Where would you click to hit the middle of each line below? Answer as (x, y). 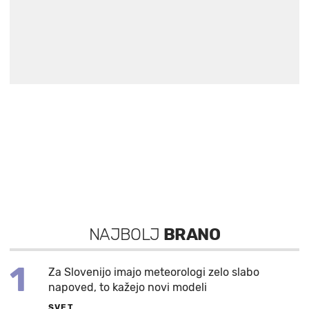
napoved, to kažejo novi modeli (128, 288)
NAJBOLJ (126, 235)
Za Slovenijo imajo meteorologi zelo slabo (154, 272)
